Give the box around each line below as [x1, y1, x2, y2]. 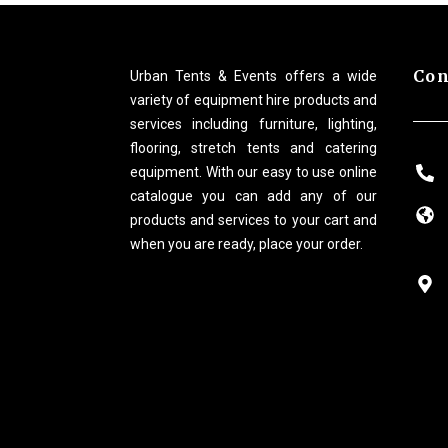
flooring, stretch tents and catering [130, 139, 377, 156]
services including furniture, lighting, [130, 115, 377, 132]
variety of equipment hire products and [130, 91, 377, 108]
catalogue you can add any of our [130, 187, 377, 204]
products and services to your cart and [130, 211, 377, 228]
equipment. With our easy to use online [130, 163, 377, 180]
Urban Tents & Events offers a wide [130, 67, 377, 84]
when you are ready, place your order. [130, 235, 363, 252]
